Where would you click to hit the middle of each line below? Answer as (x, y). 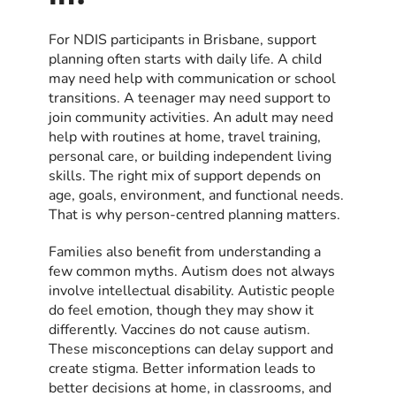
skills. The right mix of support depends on (185, 175)
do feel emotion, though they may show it (181, 310)
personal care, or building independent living (190, 156)
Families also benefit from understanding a (185, 251)
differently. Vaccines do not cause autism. (179, 329)
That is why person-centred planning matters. (194, 214)
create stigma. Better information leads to (182, 368)
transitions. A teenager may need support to (190, 98)
